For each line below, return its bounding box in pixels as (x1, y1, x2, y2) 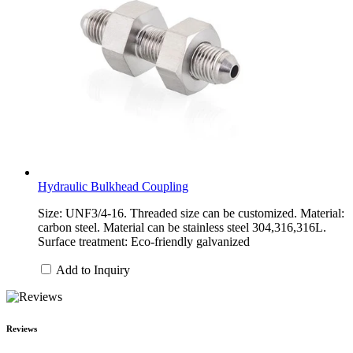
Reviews (6, 323, 37, 333)
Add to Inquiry (56, 262, 130, 277)
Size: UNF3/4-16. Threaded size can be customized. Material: (38, 206, 344, 220)
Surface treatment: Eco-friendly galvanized (38, 234, 250, 248)
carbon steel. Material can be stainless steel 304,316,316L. (38, 220, 326, 234)
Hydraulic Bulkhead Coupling (38, 179, 188, 193)
